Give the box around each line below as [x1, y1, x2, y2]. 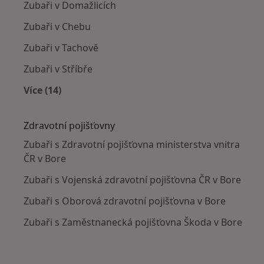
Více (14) [24, 84, 61, 97]
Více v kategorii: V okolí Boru [42, 97, 176, 111]
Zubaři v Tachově [24, 41, 98, 55]
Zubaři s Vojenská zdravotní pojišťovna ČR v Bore [24, 173, 241, 187]
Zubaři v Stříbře [24, 62, 93, 76]
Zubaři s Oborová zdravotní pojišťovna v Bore [24, 194, 226, 208]
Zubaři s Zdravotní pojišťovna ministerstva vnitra [24, 138, 240, 151]
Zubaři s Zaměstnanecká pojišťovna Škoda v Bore [24, 216, 242, 229]
